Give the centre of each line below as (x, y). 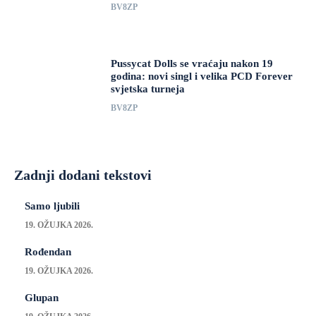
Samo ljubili (52, 206)
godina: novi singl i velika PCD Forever (202, 76)
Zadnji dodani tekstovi (83, 175)
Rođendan (48, 252)
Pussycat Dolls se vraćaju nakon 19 (192, 63)
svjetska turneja (148, 89)
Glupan (42, 298)
